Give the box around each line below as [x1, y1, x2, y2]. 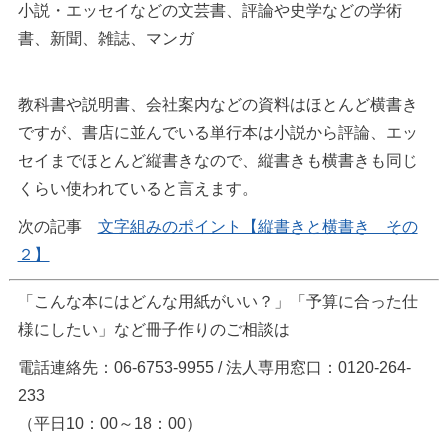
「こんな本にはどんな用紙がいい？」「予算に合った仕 [17, 293, 418, 310]
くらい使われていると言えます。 [17, 180, 258, 197]
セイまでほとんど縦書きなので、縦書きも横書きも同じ [17, 152, 418, 169]
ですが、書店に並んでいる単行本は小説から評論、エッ [17, 124, 418, 141]
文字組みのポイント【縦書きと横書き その [97, 218, 418, 235]
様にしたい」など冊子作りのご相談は [17, 321, 290, 338]
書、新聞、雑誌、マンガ [17, 30, 194, 47]
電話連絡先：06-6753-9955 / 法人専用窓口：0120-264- [17, 359, 411, 376]
